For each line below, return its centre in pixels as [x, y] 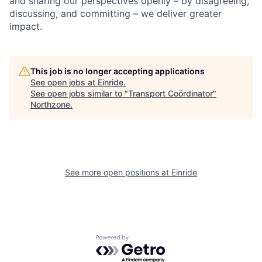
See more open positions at [118, 172]
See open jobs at [64, 82]
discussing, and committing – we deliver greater [116, 13]
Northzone [50, 104]
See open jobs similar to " [79, 93]
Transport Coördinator [170, 93]
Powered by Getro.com [147, 240]
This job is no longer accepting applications [118, 71]
